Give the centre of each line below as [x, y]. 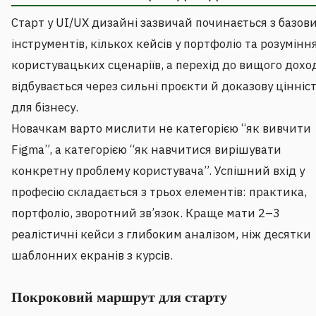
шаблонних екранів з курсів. [92, 256]
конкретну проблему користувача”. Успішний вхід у [158, 171]
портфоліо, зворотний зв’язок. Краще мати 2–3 [146, 213]
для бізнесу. [45, 108]
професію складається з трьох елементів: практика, [159, 192]
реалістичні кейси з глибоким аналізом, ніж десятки [161, 235]
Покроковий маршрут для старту [119, 297]
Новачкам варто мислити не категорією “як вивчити [161, 129]
